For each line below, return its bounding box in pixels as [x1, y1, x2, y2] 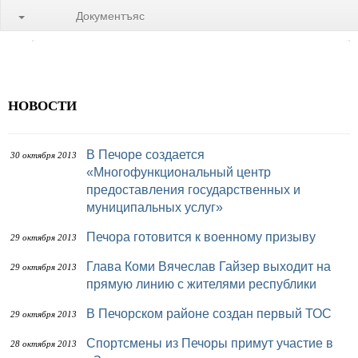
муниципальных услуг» [86, 201, 223, 214]
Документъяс [76, 7, 145, 23]
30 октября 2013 [10, 150, 77, 160]
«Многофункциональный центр [86, 165, 271, 179]
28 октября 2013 [10, 339, 77, 348]
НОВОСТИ [8, 95, 77, 115]
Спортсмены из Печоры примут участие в [86, 336, 96, 350]
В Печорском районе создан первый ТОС [95, 307, 332, 320]
